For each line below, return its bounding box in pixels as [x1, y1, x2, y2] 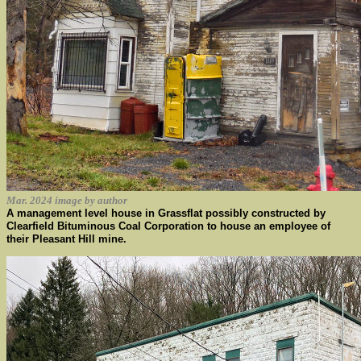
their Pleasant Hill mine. [6, 233, 127, 245]
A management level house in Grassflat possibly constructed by [6, 207, 326, 219]
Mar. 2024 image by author [6, 194, 127, 206]
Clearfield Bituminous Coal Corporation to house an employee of [6, 220, 330, 232]
